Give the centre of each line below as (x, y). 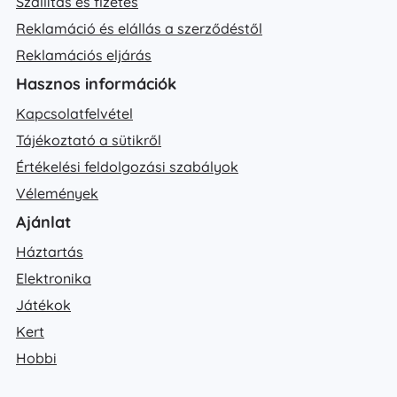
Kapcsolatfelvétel (74, 113)
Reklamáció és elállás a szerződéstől (139, 28)
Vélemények (57, 193)
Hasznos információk (96, 83)
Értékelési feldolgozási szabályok (127, 166)
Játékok (43, 304)
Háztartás (50, 251)
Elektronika (54, 278)
